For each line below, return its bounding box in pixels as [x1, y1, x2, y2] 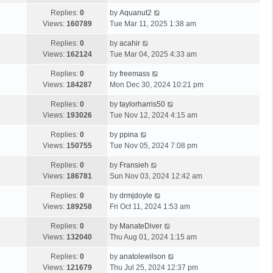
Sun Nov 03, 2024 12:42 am [110, 171, 202, 180]
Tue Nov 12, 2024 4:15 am [110, 110, 197, 119]
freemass [119, 69, 150, 78]
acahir [119, 38, 140, 48]
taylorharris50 [119, 99, 165, 108]
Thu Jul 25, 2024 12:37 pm [110, 263, 198, 272]
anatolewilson [119, 252, 166, 261]
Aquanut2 [119, 8, 152, 17]
